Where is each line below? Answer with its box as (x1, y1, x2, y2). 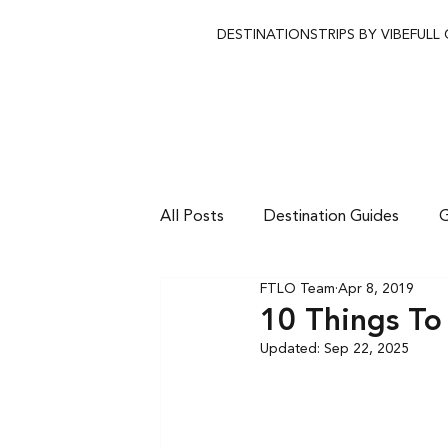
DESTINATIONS (217, 28, 319, 42)
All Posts (159, 208, 224, 225)
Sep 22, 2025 (323, 341, 409, 356)
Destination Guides (263, 208, 399, 225)
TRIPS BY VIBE (318, 28, 411, 42)
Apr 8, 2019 (337, 282, 414, 297)
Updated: (259, 341, 324, 356)
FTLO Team (259, 282, 335, 297)
